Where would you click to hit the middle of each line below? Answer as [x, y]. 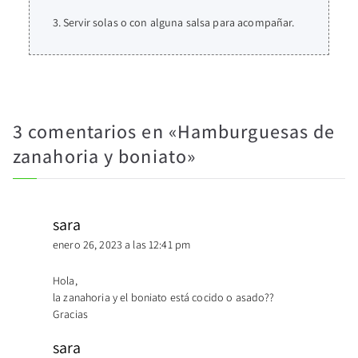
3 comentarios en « [95, 131]
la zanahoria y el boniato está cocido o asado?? [164, 298]
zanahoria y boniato [100, 156]
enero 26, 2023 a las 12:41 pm [122, 245]
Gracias [70, 314]
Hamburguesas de [256, 131]
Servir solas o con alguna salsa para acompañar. [179, 23]
